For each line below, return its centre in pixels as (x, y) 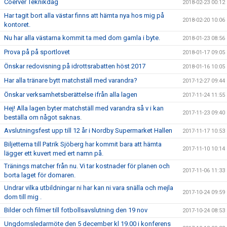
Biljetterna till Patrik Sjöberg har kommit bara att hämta (83, 144)
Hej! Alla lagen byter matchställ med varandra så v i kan (84, 108)
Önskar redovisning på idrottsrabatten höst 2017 (75, 66)
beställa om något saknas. (43, 117)
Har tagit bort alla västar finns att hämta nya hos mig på (84, 15)
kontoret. (17, 25)
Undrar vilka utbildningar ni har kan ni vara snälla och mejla (89, 188)
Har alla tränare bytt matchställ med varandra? (71, 80)
